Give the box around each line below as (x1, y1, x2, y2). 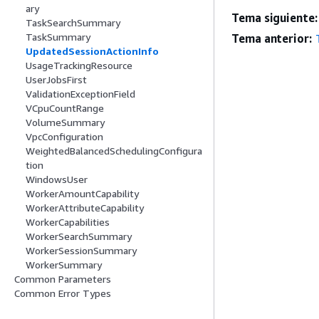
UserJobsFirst (26, 73, 87, 86)
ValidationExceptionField (26, 88, 135, 100)
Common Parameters (14, 273, 111, 286)
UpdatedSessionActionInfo (26, 45, 159, 58)
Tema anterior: (231, 31, 312, 46)
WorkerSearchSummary (26, 230, 132, 243)
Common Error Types (14, 287, 111, 300)
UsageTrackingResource (26, 59, 132, 72)
